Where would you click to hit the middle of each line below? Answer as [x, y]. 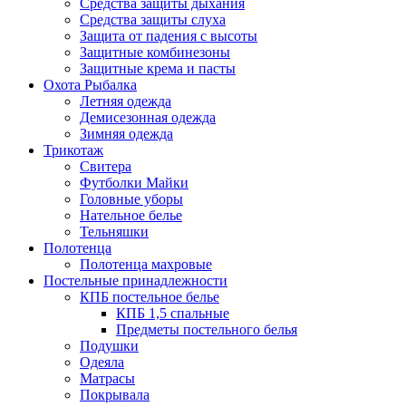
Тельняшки [114, 232]
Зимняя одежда [126, 134]
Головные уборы [131, 199]
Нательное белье [131, 215]
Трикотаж [73, 150]
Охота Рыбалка [90, 85]
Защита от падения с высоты [169, 36]
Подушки [109, 346]
